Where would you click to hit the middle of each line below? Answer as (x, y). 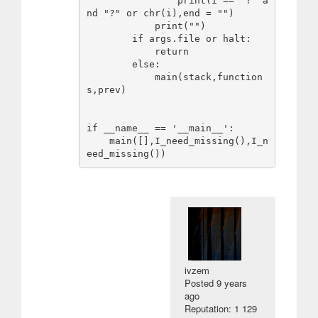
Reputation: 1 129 (221, 308)
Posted (201, 283)
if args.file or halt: (109, 39)
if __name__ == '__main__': (160, 128)
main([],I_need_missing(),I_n (98, 141)
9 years (232, 283)
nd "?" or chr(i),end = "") (160, 13)
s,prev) (106, 90)
